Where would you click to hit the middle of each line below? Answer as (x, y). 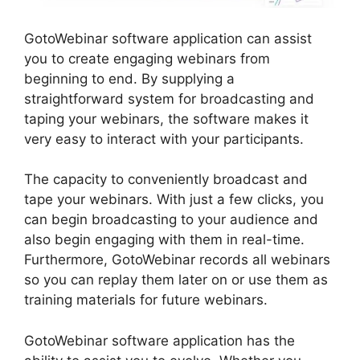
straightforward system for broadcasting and (169, 98)
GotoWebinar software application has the (160, 340)
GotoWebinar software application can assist (168, 38)
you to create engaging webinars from (147, 58)
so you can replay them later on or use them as (176, 280)
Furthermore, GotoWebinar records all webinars (177, 260)
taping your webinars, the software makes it (166, 119)
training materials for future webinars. (146, 300)
